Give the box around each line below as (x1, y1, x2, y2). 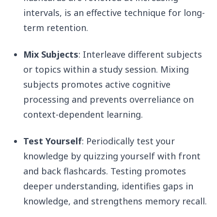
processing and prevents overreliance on (23, 93, 194, 106)
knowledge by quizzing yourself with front (23, 150, 201, 162)
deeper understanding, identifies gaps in (23, 180, 193, 192)
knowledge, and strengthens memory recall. (23, 195, 207, 207)
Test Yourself (23, 135, 82, 147)
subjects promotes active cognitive (23, 78, 170, 91)
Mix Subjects (23, 48, 78, 61)
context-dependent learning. (23, 108, 143, 121)
